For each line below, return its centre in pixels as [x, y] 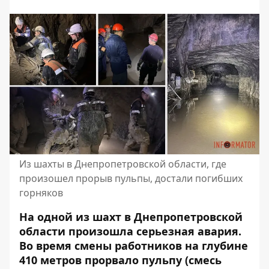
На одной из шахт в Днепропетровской [131, 217]
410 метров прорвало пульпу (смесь [120, 260]
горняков [41, 193]
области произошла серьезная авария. [130, 231]
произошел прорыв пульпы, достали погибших [131, 178]
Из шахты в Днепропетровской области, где [123, 164]
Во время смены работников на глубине [134, 246]
